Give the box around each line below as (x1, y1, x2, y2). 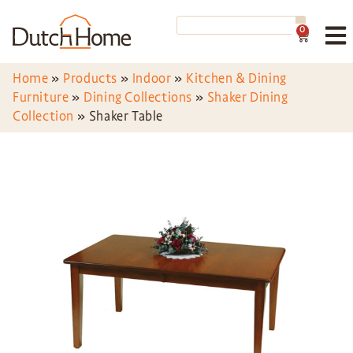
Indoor (132, 70, 172, 87)
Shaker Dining (206, 89, 288, 106)
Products (63, 70, 118, 87)
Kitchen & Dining (186, 70, 287, 87)
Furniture (13, 89, 69, 106)
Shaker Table (88, 108, 164, 124)
